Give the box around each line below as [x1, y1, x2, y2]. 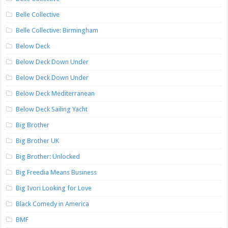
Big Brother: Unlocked [16, 153, 80, 161]
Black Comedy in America [16, 200, 90, 208]
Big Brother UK [16, 137, 60, 145]
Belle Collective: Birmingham [16, 26, 99, 35]
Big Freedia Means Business [16, 168, 97, 177]
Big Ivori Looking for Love [16, 184, 92, 192]
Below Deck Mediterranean [16, 90, 95, 98]
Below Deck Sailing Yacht [16, 105, 88, 113]
